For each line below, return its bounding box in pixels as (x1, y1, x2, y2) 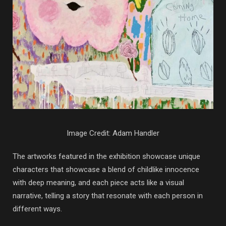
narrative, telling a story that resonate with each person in (13, 191, 203, 200)
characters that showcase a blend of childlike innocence (13, 164, 199, 174)
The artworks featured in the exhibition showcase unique (13, 151, 200, 161)
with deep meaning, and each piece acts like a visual (13, 178, 184, 187)
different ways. (13, 204, 64, 213)
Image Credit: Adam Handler (67, 128, 159, 138)
